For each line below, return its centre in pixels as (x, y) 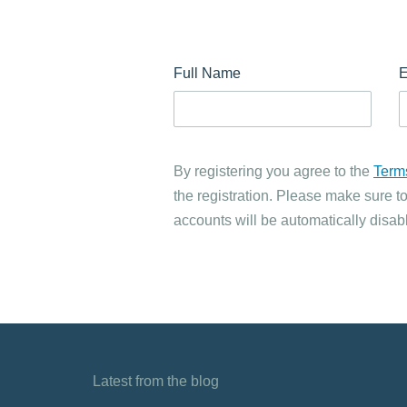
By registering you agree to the (273, 171)
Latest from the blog (156, 381)
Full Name (207, 73)
